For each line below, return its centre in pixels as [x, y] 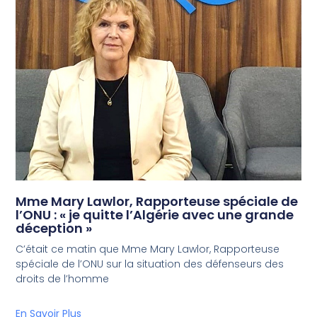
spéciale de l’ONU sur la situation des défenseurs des [150, 264]
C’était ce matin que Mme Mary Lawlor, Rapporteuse [148, 249]
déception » [54, 229]
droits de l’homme [63, 279]
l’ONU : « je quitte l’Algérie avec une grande [155, 215]
